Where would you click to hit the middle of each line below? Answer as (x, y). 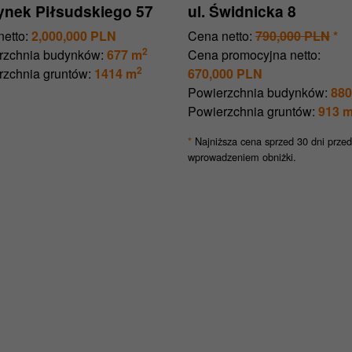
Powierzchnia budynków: (258, 93)
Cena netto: (220, 36)
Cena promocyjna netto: (254, 55)
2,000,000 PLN (74, 36)
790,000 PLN (293, 36)
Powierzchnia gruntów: (251, 112)
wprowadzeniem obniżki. (242, 157)
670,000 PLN (225, 74)
